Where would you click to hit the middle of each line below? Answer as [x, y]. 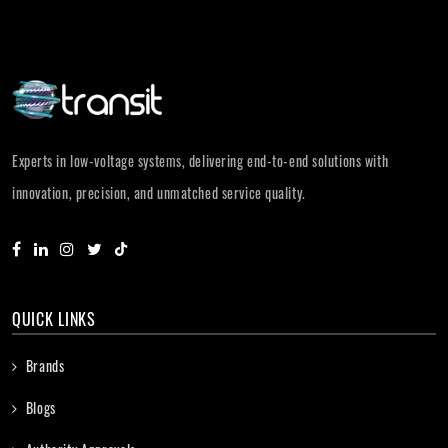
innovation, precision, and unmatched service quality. [159, 193]
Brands [45, 366]
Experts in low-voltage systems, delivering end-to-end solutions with [200, 161]
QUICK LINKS [54, 319]
